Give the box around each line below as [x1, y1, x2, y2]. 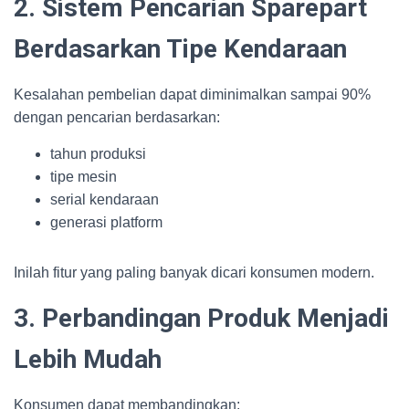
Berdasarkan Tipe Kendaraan [14, 34, 347, 64]
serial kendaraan [50, 192, 159, 207]
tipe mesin [50, 169, 117, 184]
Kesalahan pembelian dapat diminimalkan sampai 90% [14, 87, 371, 102]
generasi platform [50, 215, 163, 230]
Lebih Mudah [14, 344, 162, 374]
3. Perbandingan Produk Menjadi [14, 303, 389, 333]
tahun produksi [50, 146, 146, 162]
